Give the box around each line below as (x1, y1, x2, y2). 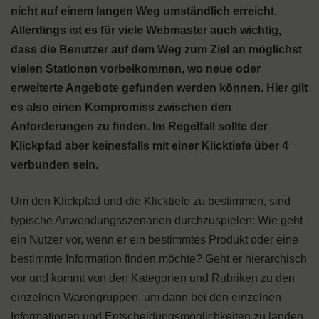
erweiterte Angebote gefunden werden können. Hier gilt (11, 82, 308, 94)
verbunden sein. (11, 159, 98, 171)
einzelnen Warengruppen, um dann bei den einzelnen (11, 291, 281, 303)
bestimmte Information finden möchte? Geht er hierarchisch (11, 253, 307, 265)
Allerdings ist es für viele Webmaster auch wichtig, (11, 24, 281, 36)
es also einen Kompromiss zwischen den (11, 101, 231, 113)
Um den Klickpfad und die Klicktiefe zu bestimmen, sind (11, 195, 291, 207)
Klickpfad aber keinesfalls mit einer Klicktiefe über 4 (11, 140, 288, 152)
